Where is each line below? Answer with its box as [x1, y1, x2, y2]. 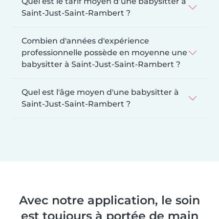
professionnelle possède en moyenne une [22, 48, 187, 58]
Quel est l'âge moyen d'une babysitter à [22, 88, 179, 97]
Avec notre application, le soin [19, 193, 200, 208]
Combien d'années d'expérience [22, 36, 149, 46]
